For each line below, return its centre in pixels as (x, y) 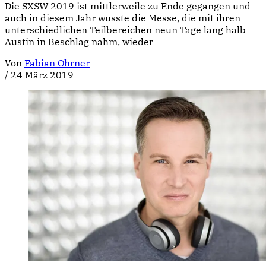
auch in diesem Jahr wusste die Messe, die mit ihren (123, 18)
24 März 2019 (42, 75)
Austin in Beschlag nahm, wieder (79, 41)
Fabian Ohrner (57, 63)
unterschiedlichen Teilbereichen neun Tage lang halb (125, 29)
